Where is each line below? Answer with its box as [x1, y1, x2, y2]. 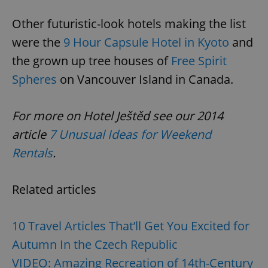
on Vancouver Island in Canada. [57, 71, 233, 88]
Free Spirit [171, 53, 227, 69]
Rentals [12, 145, 53, 162]
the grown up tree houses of [12, 53, 171, 69]
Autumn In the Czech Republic [12, 236, 178, 253]
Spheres [12, 71, 57, 88]
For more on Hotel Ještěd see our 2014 [12, 108, 223, 124]
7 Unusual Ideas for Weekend [49, 126, 211, 143]
